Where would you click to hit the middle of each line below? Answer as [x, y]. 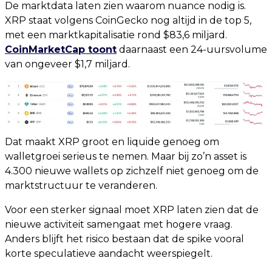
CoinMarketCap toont [61, 50]
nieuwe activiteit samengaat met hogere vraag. [119, 224]
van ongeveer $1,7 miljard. [67, 64]
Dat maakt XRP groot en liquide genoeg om [112, 141]
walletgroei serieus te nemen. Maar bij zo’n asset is [126, 156]
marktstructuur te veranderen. [81, 185]
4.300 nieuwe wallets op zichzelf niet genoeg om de [132, 171]
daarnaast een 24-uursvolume [192, 50]
